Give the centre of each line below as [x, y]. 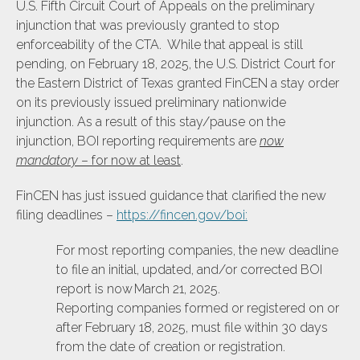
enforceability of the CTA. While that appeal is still [160, 44]
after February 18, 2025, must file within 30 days [192, 327]
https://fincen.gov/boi [181, 215]
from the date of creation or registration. [171, 346]
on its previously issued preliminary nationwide [151, 102]
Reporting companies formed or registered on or [198, 308]
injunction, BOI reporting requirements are [138, 141]
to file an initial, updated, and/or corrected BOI [189, 269]
